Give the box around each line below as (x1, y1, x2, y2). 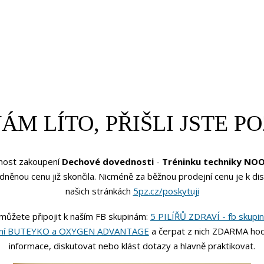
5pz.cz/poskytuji (133, 185, 199, 197)
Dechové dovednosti (62, 156, 154, 168)
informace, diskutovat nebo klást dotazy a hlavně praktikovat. (9, 240, 255, 252)
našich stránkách (65, 185, 133, 197)
